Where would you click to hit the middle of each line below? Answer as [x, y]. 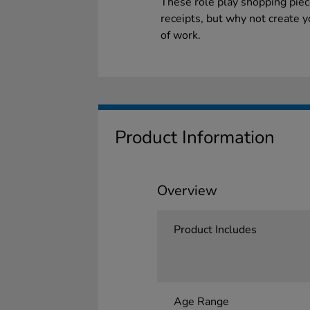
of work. [181, 35]
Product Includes [215, 230]
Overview [187, 191]
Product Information [195, 137]
